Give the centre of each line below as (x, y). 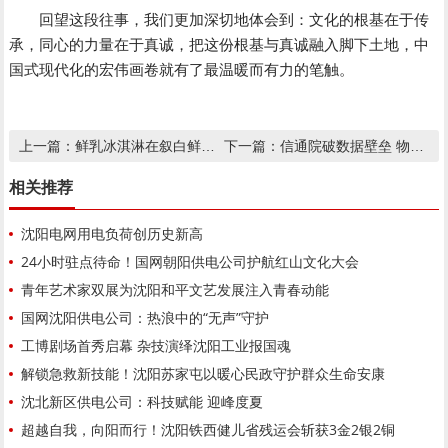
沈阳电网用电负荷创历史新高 (112, 234)
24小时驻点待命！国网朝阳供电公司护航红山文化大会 (190, 262)
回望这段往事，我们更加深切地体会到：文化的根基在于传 (219, 20)
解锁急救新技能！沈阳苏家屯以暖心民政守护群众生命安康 (203, 374)
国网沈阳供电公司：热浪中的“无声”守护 (145, 318)
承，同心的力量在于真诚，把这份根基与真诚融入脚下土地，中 (219, 45)
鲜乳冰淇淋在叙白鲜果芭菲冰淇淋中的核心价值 (138, 146)
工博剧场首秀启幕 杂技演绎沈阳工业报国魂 (156, 346)
